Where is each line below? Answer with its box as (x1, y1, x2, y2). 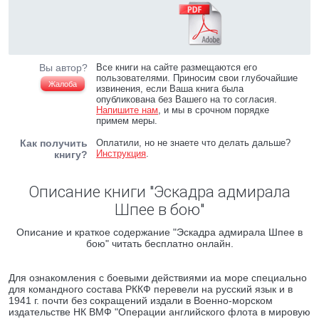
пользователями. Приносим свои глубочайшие (96, 73, 298, 83)
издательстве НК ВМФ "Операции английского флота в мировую (9, 306, 310, 318)
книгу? (54, 149, 88, 160)
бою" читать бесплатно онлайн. (85, 238, 234, 249)
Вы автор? (39, 62, 88, 73)
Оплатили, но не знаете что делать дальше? (96, 137, 291, 148)
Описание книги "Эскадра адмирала (28, 183, 291, 201)
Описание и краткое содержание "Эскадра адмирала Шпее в (16, 226, 303, 238)
